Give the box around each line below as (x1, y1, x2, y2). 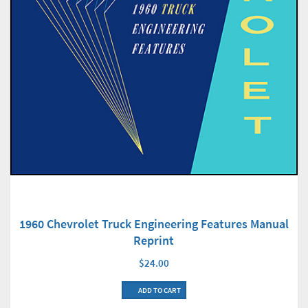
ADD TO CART (136, 285, 181, 296)
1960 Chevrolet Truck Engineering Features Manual (19, 216, 289, 232)
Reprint (133, 232, 175, 249)
